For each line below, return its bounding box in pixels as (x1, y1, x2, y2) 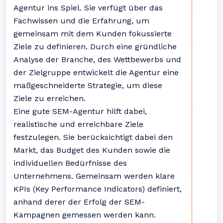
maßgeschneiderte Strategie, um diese (13, 81, 162, 90)
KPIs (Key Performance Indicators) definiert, (13, 184, 182, 194)
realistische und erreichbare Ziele (13, 119, 143, 129)
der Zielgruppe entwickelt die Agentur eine (13, 68, 179, 77)
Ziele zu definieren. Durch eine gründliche (13, 42, 177, 51)
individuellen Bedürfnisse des (13, 158, 127, 168)
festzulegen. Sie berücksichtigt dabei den (13, 132, 173, 142)
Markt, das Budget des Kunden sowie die (13, 145, 170, 155)
